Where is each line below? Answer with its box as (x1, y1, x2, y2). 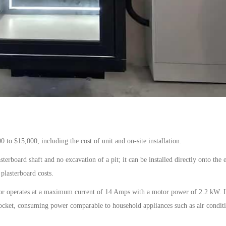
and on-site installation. (113, 137, 182, 145)
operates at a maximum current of (5, 188, 105, 196)
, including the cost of (37, 137, 102, 145)
